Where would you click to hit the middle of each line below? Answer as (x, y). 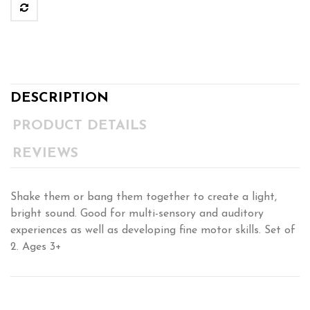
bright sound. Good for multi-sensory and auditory (137, 214)
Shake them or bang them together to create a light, (144, 198)
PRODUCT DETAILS (80, 126)
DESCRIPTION (60, 99)
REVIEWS (46, 154)
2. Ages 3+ (36, 247)
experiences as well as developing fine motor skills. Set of (153, 231)
